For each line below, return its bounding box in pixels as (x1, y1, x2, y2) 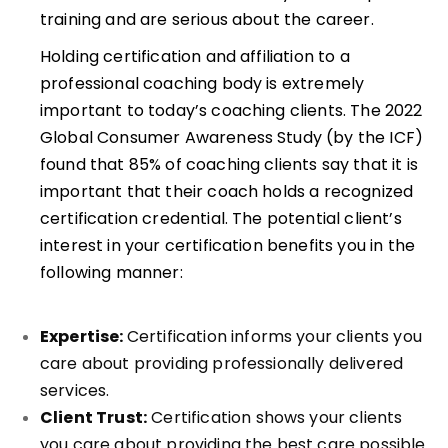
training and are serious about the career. (40, 8, 374, 31)
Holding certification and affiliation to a (40, 45, 350, 68)
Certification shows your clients (147, 406, 403, 429)
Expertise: (40, 325, 127, 348)
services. (40, 379, 110, 402)
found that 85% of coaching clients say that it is (40, 153, 418, 176)
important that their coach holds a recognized (40, 180, 414, 203)
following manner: (40, 261, 183, 284)
